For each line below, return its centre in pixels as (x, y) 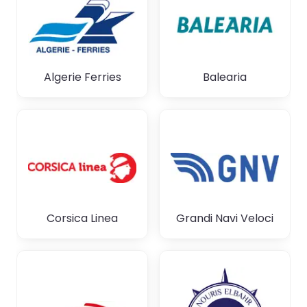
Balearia (225, 77)
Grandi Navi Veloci (225, 219)
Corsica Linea (82, 219)
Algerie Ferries (82, 77)
